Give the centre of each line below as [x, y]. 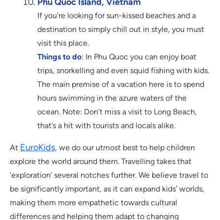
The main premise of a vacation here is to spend [121, 84]
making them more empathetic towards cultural [94, 203]
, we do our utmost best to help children [125, 148]
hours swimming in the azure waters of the [112, 98]
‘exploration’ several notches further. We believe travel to [109, 175]
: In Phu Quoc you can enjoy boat [139, 57]
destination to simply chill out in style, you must [121, 29]
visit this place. [63, 43]
